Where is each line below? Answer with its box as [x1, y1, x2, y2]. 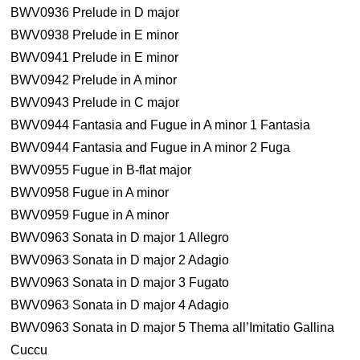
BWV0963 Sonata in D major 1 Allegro [10, 231, 230, 244]
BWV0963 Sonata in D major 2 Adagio [10, 253, 230, 267]
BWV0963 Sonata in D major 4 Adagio [10, 298, 230, 312]
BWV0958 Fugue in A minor [10, 186, 170, 199]
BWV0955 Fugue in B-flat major [10, 163, 192, 177]
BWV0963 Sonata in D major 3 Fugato [10, 276, 230, 289]
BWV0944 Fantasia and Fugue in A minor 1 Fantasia [10, 118, 311, 132]
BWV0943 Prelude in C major [10, 96, 180, 109]
